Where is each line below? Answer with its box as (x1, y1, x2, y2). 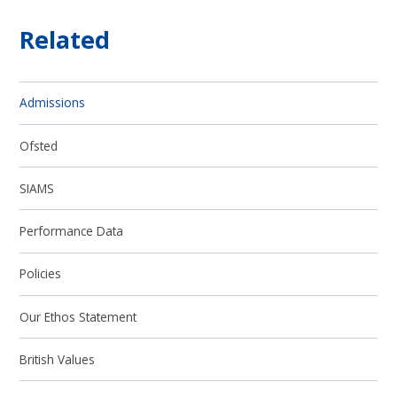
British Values (19, 350, 96, 368)
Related (19, 23, 111, 57)
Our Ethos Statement (19, 307, 137, 325)
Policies (19, 265, 62, 283)
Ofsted (19, 136, 58, 154)
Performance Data (19, 222, 124, 240)
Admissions (19, 94, 86, 112)
